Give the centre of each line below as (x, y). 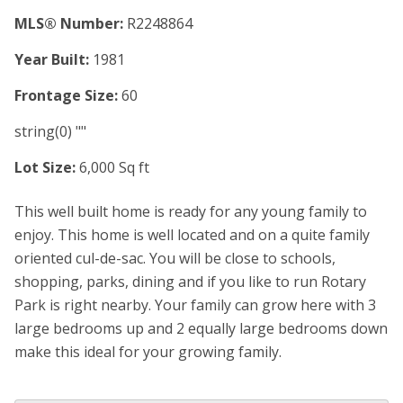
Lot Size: (45, 167)
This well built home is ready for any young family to (191, 211)
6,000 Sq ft (114, 167)
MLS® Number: (69, 23)
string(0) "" (50, 131)
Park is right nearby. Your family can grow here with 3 (195, 305)
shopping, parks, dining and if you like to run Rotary (190, 282)
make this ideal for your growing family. (148, 352)
